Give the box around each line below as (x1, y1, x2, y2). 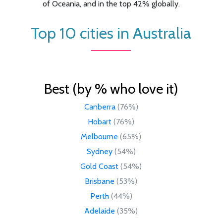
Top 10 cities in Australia (31, 23, 191, 43)
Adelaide (84, 206, 115, 216)
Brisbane (85, 176, 114, 186)
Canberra (84, 102, 115, 111)
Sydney (86, 146, 112, 156)
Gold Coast (80, 161, 118, 171)
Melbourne (81, 131, 118, 141)
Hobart (88, 116, 111, 126)
